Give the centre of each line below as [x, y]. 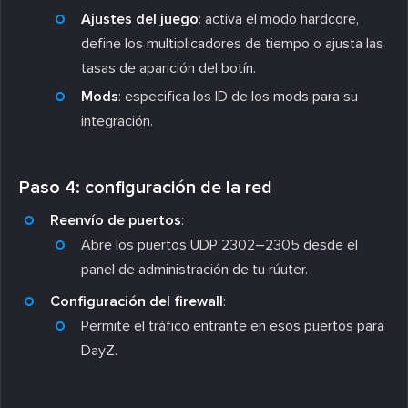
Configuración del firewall [137, 301]
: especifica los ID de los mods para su [238, 96]
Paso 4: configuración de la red [146, 187]
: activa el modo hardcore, [279, 19]
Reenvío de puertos [116, 220]
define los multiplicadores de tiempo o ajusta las [232, 43]
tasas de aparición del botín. [168, 68]
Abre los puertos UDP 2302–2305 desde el [219, 245]
